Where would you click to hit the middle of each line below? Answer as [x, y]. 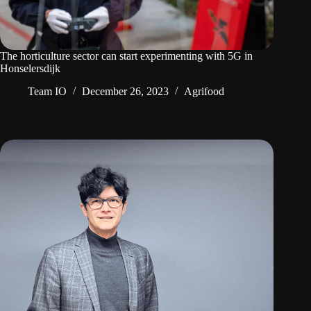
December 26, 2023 [125, 92]
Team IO [47, 92]
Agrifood [204, 92]
